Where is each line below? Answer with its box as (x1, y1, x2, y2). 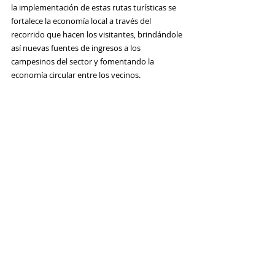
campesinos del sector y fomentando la (11, 55, 156, 67)
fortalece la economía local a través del (11, 15, 153, 26)
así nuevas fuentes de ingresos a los (11, 42, 142, 53)
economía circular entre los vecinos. (11, 69, 142, 80)
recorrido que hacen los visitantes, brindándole (11, 28, 184, 40)
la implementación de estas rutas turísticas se (11, 1, 178, 13)
